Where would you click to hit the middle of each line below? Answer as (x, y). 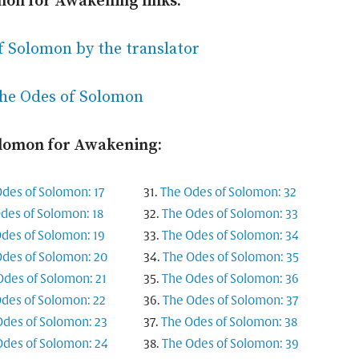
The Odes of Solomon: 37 (231, 301)
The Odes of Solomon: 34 (231, 236)
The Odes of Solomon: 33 (230, 214)
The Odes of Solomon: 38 (230, 323)
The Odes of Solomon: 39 (231, 344)
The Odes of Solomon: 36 (231, 279)
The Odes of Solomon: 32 (229, 193)
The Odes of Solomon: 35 (231, 258)
